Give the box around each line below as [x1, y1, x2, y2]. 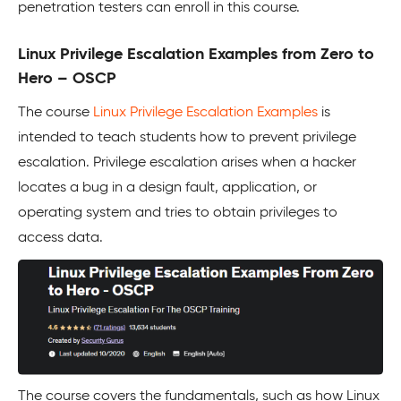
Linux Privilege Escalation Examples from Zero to [18, 47, 374, 64]
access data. [18, 231, 103, 246]
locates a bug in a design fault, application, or [18, 181, 317, 196]
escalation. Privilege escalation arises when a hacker [18, 156, 356, 171]
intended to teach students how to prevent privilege [18, 131, 356, 146]
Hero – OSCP [18, 71, 116, 88]
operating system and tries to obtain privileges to [18, 206, 337, 221]
